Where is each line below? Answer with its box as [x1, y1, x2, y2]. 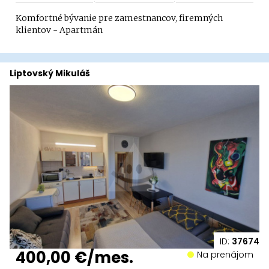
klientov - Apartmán [16, 25, 103, 35]
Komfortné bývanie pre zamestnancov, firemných [16, 13, 223, 23]
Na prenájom [202, 249, 253, 261]
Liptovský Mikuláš [10, 67, 90, 79]
